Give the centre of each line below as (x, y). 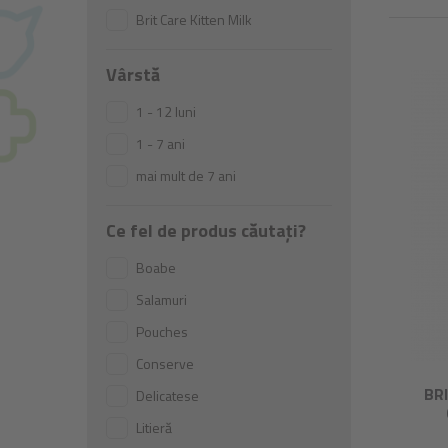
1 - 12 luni (166, 111)
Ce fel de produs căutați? (206, 230)
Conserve (165, 363)
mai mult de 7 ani (186, 175)
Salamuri (161, 299)
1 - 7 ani (160, 143)
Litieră (154, 427)
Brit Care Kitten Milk (194, 19)
